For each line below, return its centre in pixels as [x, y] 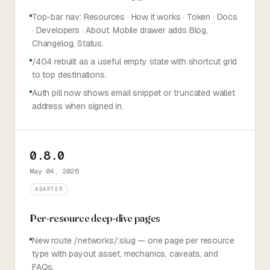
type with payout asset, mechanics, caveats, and [125, 254]
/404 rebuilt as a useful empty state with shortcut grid [135, 61]
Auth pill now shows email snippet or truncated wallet [133, 93]
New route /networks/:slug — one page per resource [133, 240]
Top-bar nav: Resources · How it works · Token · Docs [135, 17]
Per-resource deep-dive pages [95, 218]
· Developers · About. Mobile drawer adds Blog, [120, 30]
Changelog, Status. [68, 43]
